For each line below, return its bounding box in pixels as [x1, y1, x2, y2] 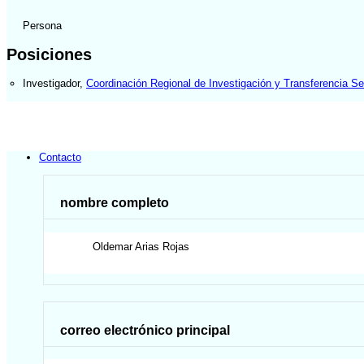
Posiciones [6, 45, 92, 63]
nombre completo [60, 196, 170, 210]
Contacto [39, 151, 81, 164]
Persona [23, 19, 62, 32]
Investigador [23, 76, 80, 89]
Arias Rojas [135, 240, 190, 253]
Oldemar [93, 240, 133, 253]
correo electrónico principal [60, 323, 231, 337]
